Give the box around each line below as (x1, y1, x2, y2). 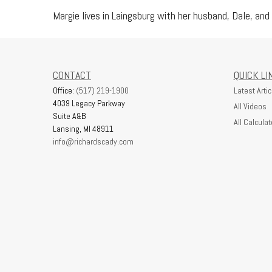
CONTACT (53, 68, 91, 82)
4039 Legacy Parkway (53, 98, 125, 109)
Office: (53, 85, 76, 96)
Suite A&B (53, 110, 86, 121)
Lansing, (53, 123, 81, 134)
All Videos (233, 101, 267, 112)
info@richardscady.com (53, 136, 134, 147)
